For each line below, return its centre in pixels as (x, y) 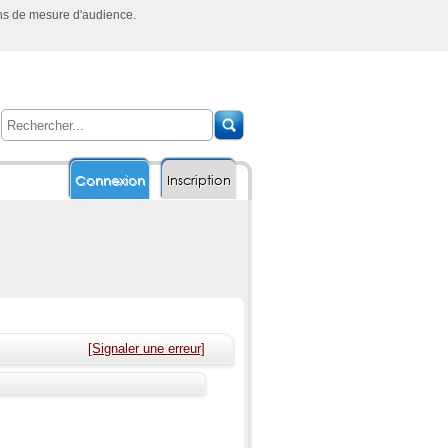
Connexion (110, 180)
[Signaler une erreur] (146, 348)
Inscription (199, 180)
